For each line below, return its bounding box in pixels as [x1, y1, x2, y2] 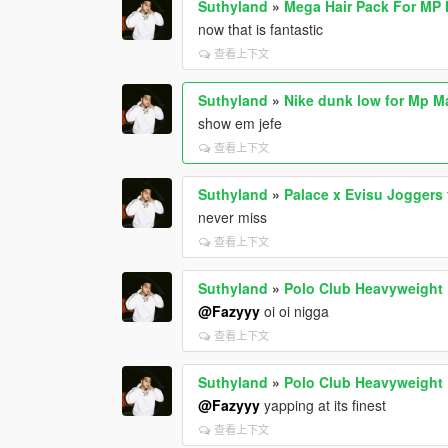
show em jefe [198, 112, 283, 133]
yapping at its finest [260, 394, 387, 415]
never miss [198, 206, 268, 227]
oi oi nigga [260, 300, 330, 321]
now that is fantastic [198, 18, 324, 39]
